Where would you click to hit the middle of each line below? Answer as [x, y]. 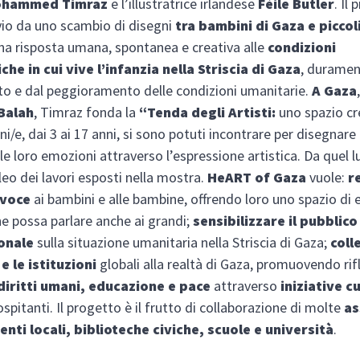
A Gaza [335, 90]
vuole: [327, 177]
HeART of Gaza [257, 177]
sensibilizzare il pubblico [276, 220]
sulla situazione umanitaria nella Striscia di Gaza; [182, 242]
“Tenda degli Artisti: [208, 112]
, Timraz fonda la [87, 112]
